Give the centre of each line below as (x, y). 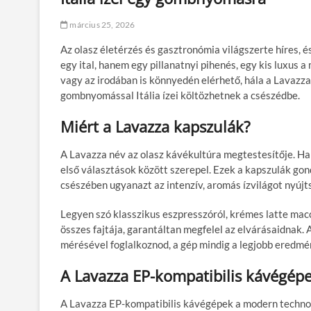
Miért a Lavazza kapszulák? (155, 126)
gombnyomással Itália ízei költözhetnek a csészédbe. (180, 95)
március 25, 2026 (102, 25)
